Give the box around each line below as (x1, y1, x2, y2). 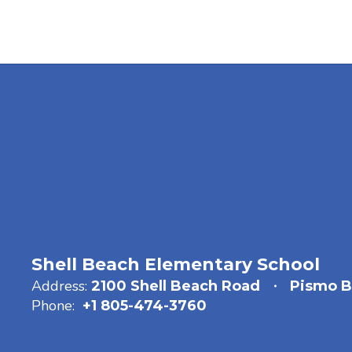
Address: (31, 277, 87, 295)
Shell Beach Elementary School (31, 254, 320, 275)
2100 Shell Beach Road (91, 277, 260, 295)
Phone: (31, 296, 75, 315)
